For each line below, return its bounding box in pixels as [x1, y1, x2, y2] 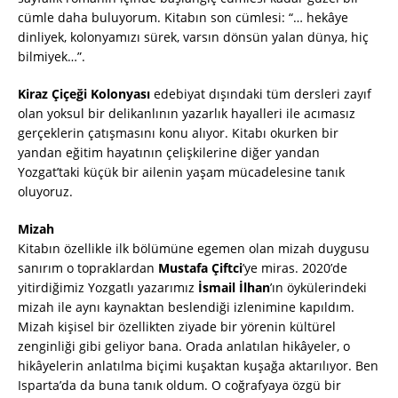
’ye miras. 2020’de [243, 259, 347, 277]
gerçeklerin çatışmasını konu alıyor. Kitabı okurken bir [18, 124, 338, 142]
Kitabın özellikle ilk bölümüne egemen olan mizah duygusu [18, 240, 370, 258]
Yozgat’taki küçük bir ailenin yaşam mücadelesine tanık [18, 163, 345, 181]
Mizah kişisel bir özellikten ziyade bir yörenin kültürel [18, 318, 336, 336]
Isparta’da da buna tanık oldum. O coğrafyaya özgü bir [18, 377, 341, 394]
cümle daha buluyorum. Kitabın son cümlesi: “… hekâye [18, 9, 348, 27]
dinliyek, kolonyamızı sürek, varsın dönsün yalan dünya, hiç [18, 28, 369, 46]
